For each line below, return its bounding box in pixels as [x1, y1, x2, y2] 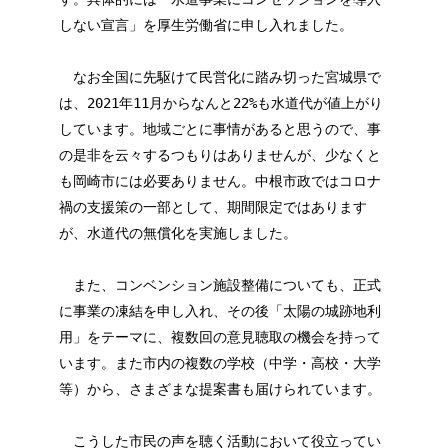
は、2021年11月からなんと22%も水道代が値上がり [58, 95, 383, 112]
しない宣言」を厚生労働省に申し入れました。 [58, 17, 353, 34]
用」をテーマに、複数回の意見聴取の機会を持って [58, 329, 381, 346]
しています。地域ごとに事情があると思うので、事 [58, 121, 381, 138]
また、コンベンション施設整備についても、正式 [58, 277, 381, 294]
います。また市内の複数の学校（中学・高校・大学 [58, 355, 381, 372]
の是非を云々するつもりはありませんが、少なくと [58, 147, 381, 164]
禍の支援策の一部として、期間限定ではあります [58, 199, 367, 216]
